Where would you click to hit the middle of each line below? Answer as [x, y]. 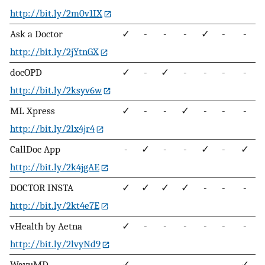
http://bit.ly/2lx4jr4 [52, 129]
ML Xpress [33, 111]
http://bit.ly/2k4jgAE [55, 167]
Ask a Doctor [36, 34]
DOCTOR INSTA [42, 188]
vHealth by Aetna [46, 226]
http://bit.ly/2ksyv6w [56, 90]
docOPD [26, 72]
